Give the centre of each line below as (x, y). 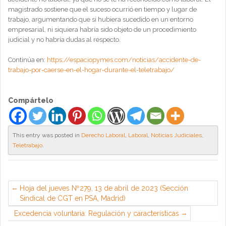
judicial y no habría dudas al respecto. (64, 40)
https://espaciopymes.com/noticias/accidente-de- (124, 60)
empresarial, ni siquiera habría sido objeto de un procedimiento (102, 30)
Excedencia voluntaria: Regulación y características (97, 213)
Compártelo (31, 100)
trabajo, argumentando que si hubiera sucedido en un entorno (101, 19)
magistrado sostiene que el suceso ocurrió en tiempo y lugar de (102, 9)
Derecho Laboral (103, 135)
